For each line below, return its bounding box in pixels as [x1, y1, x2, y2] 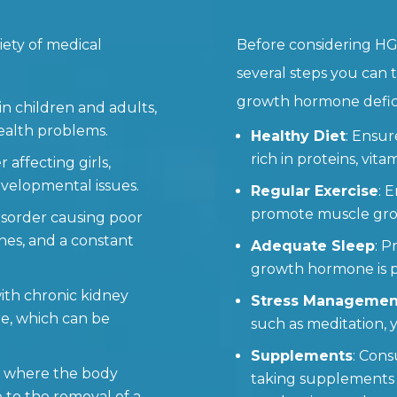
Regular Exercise [250, 182, 378, 199]
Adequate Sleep [250, 237, 375, 254]
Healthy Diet [250, 127, 346, 144]
